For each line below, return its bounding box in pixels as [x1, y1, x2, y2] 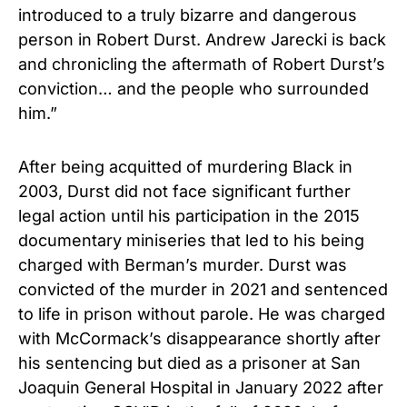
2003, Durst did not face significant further [18, 181, 351, 201]
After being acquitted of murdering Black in [18, 156, 352, 176]
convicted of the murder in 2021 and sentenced [18, 279, 388, 299]
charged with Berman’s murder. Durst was [18, 254, 347, 274]
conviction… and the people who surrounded [18, 78, 369, 98]
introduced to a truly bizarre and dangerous [18, 5, 357, 25]
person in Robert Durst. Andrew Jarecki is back [18, 29, 386, 49]
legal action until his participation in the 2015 [18, 205, 360, 225]
